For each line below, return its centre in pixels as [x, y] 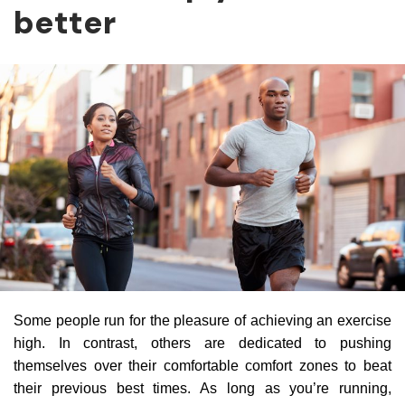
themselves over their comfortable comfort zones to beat [202, 366]
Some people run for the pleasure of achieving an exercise [202, 321]
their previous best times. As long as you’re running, [202, 389]
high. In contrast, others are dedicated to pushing [202, 344]
